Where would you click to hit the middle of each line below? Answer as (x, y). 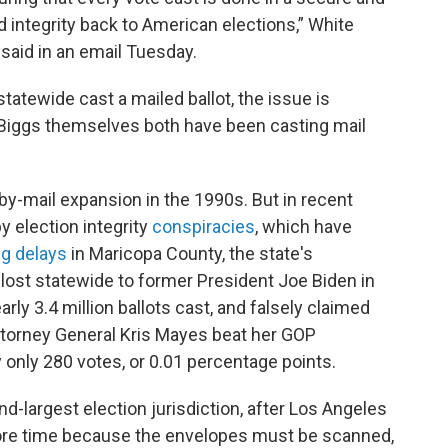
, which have (303, 227)
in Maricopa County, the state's (190, 254)
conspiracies (203, 227)
